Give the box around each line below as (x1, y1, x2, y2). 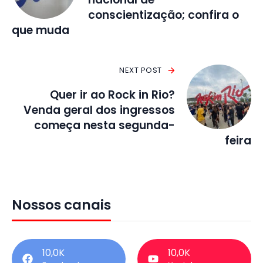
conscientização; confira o (88, 7, 239, 23)
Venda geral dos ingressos (23, 102, 175, 119)
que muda (12, 22, 69, 39)
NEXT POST (119, 65, 162, 76)
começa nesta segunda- (34, 117, 175, 134)
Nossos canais (12, 195, 111, 215)
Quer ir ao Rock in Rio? (50, 87, 175, 103)
